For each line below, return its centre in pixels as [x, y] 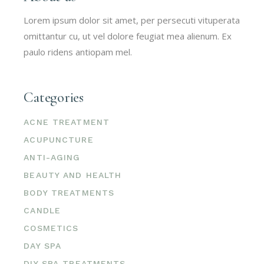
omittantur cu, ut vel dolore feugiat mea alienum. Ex [128, 36]
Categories [54, 97]
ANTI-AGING [52, 157]
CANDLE [42, 210]
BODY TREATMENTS [69, 192]
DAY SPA [43, 245]
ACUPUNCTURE [59, 139]
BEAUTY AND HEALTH [73, 175]
